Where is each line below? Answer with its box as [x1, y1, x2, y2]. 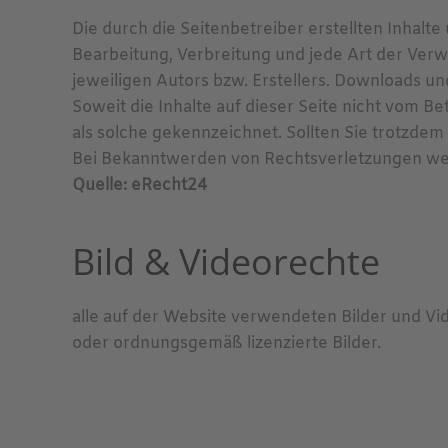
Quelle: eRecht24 [72, 175, 207, 196]
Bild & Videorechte [72, 237, 380, 286]
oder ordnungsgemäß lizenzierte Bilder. [72, 333, 381, 354]
